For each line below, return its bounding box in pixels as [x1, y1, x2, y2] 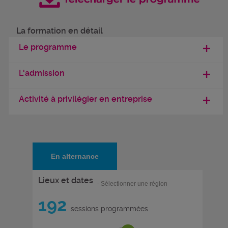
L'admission [19, 68, 65, 78]
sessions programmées [67, 205, 148, 213]
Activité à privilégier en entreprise [19, 94, 152, 104]
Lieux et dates [38, 176, 93, 186]
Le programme [19, 42, 77, 52]
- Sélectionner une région [97, 180, 167, 188]
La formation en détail [16, 26, 103, 36]
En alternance [50, 152, 99, 161]
